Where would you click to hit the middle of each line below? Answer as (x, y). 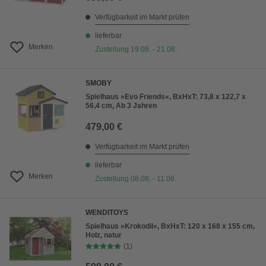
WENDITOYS (107, 213)
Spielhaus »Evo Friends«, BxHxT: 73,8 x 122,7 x (166, 97)
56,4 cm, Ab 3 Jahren (121, 106)
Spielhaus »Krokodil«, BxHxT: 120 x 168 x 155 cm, (170, 227)
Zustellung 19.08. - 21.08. (136, 50)
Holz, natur (104, 235)
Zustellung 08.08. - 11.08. (136, 179)
